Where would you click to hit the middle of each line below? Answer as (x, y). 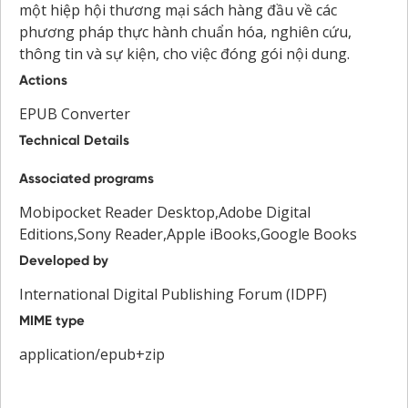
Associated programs (87, 178)
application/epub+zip (92, 354)
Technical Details (74, 140)
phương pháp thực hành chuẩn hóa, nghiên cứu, (185, 31)
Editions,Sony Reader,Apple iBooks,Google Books (188, 234)
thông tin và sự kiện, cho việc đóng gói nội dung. (184, 53)
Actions (43, 80)
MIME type (52, 320)
